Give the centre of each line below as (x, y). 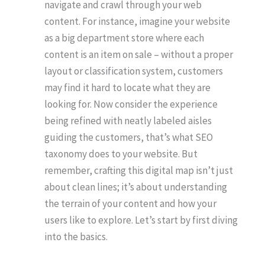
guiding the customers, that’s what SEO (129, 137)
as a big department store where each (124, 38)
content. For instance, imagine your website (137, 21)
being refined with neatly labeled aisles (128, 121)
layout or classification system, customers (134, 71)
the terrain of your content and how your (130, 203)
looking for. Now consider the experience (131, 104)
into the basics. (76, 237)
